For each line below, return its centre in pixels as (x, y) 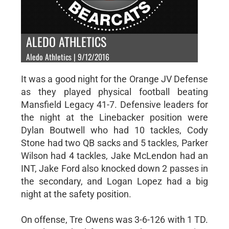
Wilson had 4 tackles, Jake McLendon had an (114, 155)
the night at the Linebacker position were (114, 117)
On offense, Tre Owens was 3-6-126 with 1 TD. (114, 219)
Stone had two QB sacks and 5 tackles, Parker (114, 143)
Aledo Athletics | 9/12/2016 (67, 56)
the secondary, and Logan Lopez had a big (114, 181)
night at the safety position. (76, 194)
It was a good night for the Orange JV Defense (114, 79)
